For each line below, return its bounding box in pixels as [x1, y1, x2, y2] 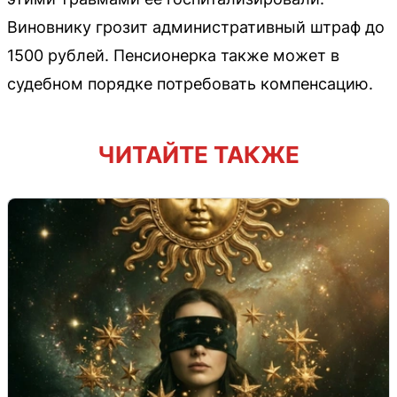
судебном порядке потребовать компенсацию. [7, 74, 373, 93]
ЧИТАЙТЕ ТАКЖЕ [97, 140, 300, 168]
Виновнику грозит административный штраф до [7, 17, 385, 36]
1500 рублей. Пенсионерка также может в [7, 45, 339, 65]
